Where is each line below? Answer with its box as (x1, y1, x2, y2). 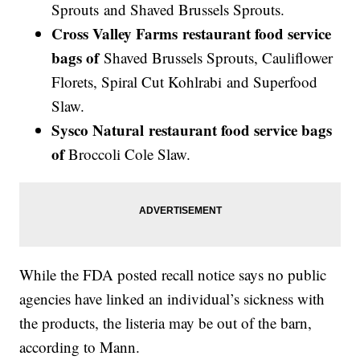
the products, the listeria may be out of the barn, (19, 313, 313, 333)
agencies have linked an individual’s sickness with (19, 288, 325, 309)
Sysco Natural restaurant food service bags (51, 119, 333, 141)
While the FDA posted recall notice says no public (19, 264, 327, 285)
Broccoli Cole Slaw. (64, 144, 191, 165)
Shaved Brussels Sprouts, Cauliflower (104, 47, 333, 68)
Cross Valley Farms (51, 22, 178, 45)
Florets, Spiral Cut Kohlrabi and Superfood (51, 72, 318, 92)
